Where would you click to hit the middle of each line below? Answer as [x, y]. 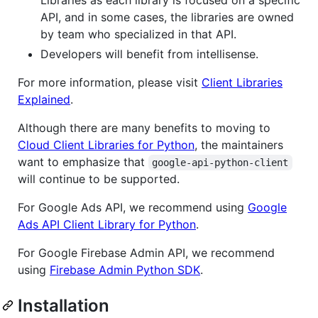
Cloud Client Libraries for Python [106, 145]
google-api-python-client [220, 163]
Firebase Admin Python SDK [125, 270]
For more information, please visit [110, 83]
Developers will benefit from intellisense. [149, 54]
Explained [44, 100]
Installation [64, 306]
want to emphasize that [83, 162]
